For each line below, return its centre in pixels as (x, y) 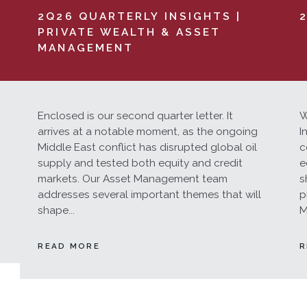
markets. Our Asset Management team (133, 179)
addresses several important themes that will (150, 194)
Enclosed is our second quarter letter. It (136, 115)
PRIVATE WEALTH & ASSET (129, 32)
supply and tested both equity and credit (140, 163)
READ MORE (69, 246)
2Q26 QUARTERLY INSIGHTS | (140, 16)
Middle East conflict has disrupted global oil (148, 147)
